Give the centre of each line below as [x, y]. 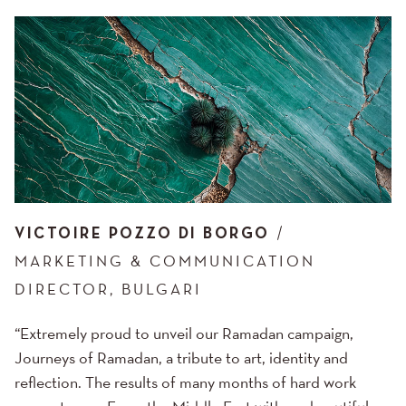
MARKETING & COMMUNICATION [165, 262]
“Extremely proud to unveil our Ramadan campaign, [184, 334]
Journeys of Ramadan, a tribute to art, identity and [181, 359]
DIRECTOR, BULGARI [108, 290]
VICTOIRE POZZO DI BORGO [142, 234]
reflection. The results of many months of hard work [185, 383]
